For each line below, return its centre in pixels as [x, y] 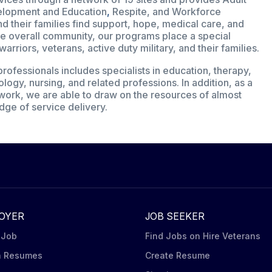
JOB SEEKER [175, 216]
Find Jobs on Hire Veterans [203, 236]
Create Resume [178, 255]
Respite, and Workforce [165, 12]
